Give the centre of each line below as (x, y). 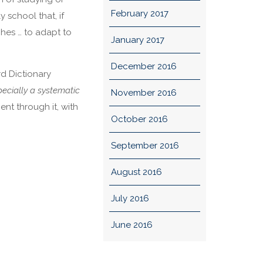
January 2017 (137, 40)
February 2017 (139, 14)
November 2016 (144, 93)
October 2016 (139, 119)
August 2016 (136, 172)
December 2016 (144, 66)
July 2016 (130, 198)
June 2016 (131, 225)
